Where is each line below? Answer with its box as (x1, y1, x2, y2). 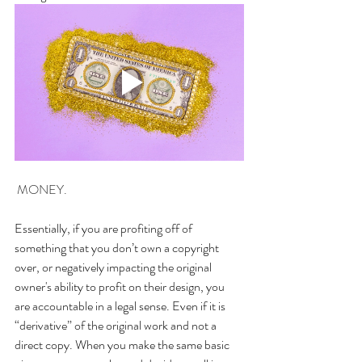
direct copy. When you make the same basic (15, 335, 232, 355)
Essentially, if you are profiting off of (15, 219, 195, 238)
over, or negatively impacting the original (15, 258, 214, 277)
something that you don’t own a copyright (15, 238, 221, 258)
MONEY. (17, 180, 67, 200)
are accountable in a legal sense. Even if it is (15, 297, 228, 316)
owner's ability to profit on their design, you (15, 277, 227, 297)
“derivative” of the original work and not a (15, 316, 219, 335)
